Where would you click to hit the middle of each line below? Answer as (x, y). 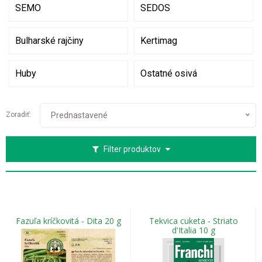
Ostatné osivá (169, 73)
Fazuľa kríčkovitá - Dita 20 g (68, 221)
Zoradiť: (18, 115)
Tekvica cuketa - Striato (193, 221)
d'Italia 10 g (193, 230)
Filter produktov (132, 149)
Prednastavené (79, 115)
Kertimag (159, 41)
